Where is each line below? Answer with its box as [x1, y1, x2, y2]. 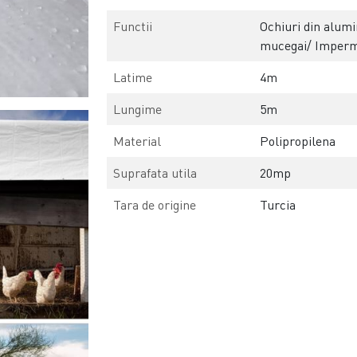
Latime [113, 69, 153, 86]
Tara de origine [113, 197, 197, 214]
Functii [113, 18, 153, 35]
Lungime [113, 101, 163, 118]
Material [113, 133, 162, 150]
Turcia [260, 197, 296, 214]
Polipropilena [260, 133, 336, 150]
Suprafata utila [113, 165, 198, 182]
